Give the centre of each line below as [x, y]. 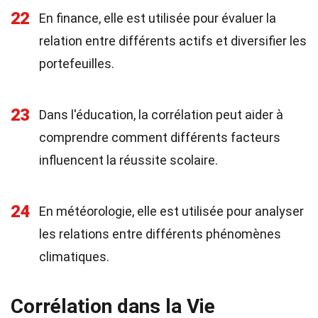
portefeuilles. [77, 64]
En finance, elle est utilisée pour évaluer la [158, 18]
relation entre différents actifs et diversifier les [173, 41]
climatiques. [74, 257]
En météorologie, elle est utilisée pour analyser [171, 211]
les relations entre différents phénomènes [160, 234]
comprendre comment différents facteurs [160, 137]
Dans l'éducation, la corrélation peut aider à [161, 115]
